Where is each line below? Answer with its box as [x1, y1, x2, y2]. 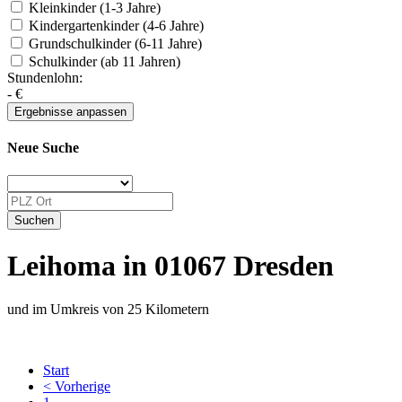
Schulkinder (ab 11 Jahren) [25, 53, 180, 69]
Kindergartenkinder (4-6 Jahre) [25, 17, 204, 33]
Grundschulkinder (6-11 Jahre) [25, 35, 202, 51]
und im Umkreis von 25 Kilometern [7, 301, 209, 317]
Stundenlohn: [7, 69, 83, 85]
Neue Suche [7, 139, 79, 155]
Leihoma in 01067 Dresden [7, 249, 334, 282]
